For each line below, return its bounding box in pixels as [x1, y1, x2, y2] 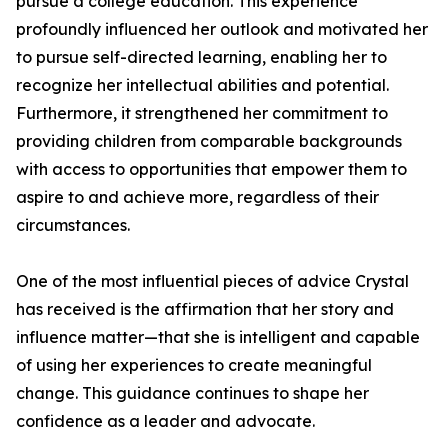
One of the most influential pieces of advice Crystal [16, 271, 409, 291]
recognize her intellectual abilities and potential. [16, 75, 389, 95]
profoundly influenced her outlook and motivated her [16, 19, 428, 39]
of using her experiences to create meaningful [16, 355, 372, 375]
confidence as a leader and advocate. [16, 411, 315, 431]
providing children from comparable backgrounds [16, 131, 402, 151]
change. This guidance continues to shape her [16, 383, 369, 403]
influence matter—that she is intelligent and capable [16, 327, 420, 347]
